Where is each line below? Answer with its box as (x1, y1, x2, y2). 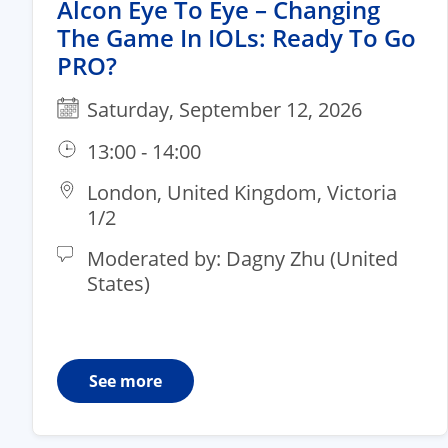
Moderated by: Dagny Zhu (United (87, 244, 398, 272)
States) (87, 269, 150, 297)
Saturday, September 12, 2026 (87, 95, 362, 123)
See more (89, 369, 162, 392)
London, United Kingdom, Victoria (87, 178, 397, 206)
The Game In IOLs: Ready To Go (57, 20, 416, 54)
